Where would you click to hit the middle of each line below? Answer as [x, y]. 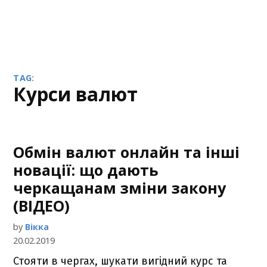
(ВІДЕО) [42, 206]
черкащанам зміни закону [120, 188]
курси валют [82, 94]
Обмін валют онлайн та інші [127, 152]
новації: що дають [86, 170]
